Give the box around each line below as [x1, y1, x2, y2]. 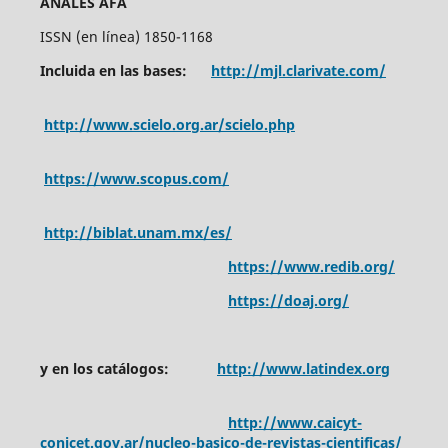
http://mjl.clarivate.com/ [210, 60, 386, 80]
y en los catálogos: [39, 358, 217, 378]
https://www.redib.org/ [227, 256, 395, 276]
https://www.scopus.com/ [43, 168, 229, 188]
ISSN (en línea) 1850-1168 [39, 26, 213, 46]
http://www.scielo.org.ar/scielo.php [43, 114, 295, 134]
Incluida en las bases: [39, 60, 211, 80]
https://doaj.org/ [227, 290, 349, 310]
